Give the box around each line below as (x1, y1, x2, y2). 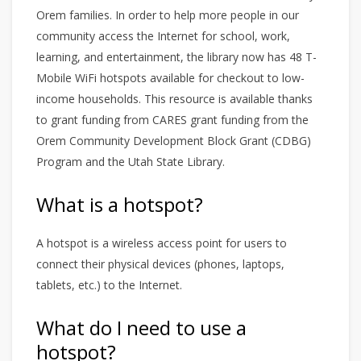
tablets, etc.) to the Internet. (36, 277, 182, 293)
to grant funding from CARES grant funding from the (36, 112, 309, 128)
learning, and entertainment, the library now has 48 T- (36, 49, 317, 65)
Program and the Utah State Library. (36, 154, 225, 170)
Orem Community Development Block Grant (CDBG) (36, 133, 311, 149)
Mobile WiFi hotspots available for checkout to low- (36, 70, 305, 86)
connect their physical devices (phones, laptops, (36, 256, 284, 272)
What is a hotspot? (36, 191, 203, 218)
